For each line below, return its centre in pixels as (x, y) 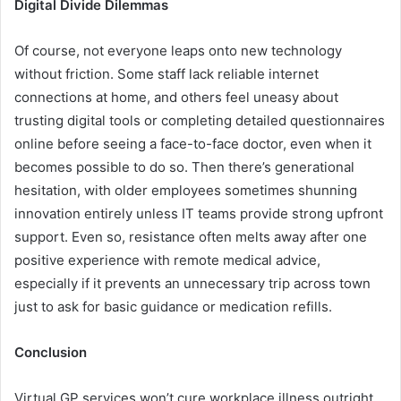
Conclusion (51, 352)
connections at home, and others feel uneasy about (176, 97)
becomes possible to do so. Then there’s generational (184, 167)
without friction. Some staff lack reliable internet (166, 74)
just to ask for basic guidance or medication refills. (173, 307)
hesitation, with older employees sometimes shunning (186, 190)
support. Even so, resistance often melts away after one (191, 237)
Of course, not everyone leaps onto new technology (178, 51)
